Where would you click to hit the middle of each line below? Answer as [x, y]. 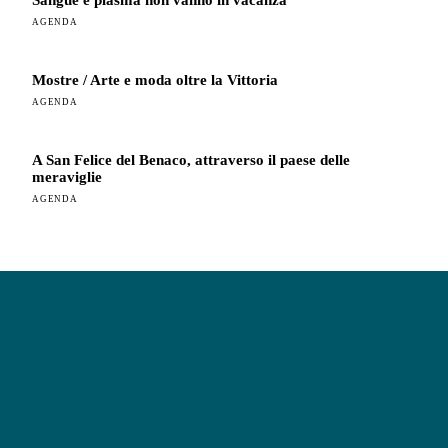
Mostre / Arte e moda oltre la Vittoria [155, 80]
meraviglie [67, 177]
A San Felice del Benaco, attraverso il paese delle [191, 160]
